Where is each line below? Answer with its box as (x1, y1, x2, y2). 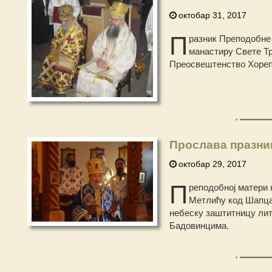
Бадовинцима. (169, 220, 229, 231)
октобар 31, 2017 (178, 10, 246, 20)
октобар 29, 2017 (178, 159, 246, 169)
